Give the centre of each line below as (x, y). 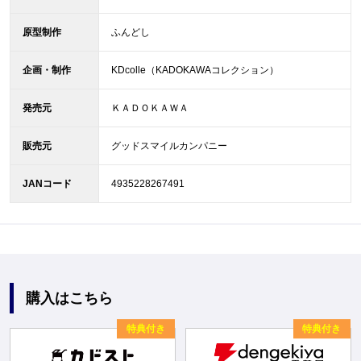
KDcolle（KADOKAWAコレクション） (195, 71)
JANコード (47, 184)
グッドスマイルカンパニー (169, 146)
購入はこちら (69, 298)
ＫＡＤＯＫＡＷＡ (149, 108)
